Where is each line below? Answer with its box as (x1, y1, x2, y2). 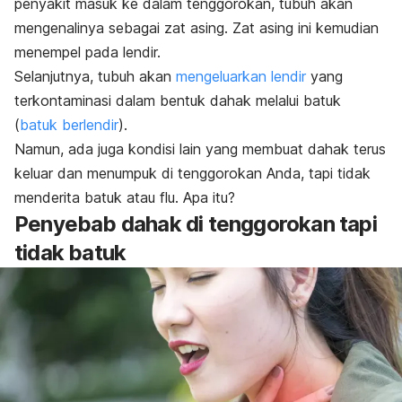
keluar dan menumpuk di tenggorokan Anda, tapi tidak (14, 163, 371, 182)
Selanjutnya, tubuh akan (14, 66, 176, 85)
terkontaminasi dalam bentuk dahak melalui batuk (14, 91, 341, 109)
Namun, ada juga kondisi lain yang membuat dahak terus (14, 139, 386, 158)
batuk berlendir (20, 115, 118, 134)
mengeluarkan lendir (176, 66, 306, 85)
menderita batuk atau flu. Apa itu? (14, 188, 235, 206)
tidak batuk (14, 239, 127, 266)
